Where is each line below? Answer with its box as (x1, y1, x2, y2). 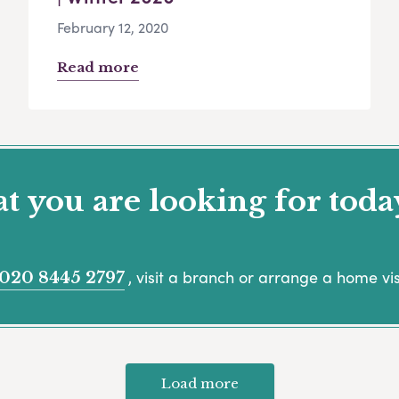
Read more (57, 59, 139, 77)
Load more (160, 374, 239, 392)
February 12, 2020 (57, 17, 168, 38)
